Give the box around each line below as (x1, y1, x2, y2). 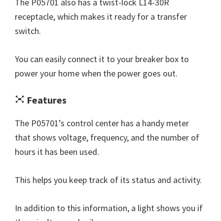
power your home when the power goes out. (15, 68, 178, 79)
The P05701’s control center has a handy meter (15, 117, 189, 129)
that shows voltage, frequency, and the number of (15, 132, 199, 144)
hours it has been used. (15, 146, 99, 158)
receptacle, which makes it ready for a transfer (15, 11, 187, 23)
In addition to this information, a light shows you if (15, 202, 203, 214)
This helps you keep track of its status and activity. (15, 174, 202, 186)
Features (25, 94, 67, 107)
